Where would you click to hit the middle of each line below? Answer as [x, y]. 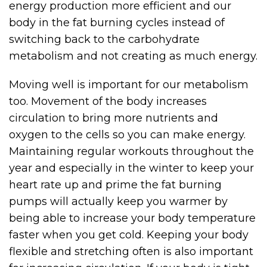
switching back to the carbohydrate [104, 40]
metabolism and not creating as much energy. [133, 56]
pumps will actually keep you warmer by [118, 202]
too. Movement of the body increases [108, 102]
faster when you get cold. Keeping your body [129, 235]
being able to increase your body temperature [132, 218]
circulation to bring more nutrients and [114, 118]
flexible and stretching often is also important [131, 252]
